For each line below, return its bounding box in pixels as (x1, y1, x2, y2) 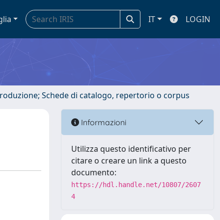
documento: (71, 167, 116, 178)
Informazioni (79, 117, 126, 127)
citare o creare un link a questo (71, 155, 187, 166)
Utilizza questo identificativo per (71, 143, 191, 154)
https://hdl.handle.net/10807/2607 (71, 181, 201, 189)
